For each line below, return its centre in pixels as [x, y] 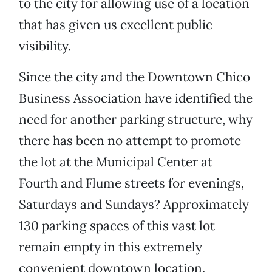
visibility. [45, 46]
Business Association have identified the [136, 98]
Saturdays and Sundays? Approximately [134, 205]
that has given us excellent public [116, 25]
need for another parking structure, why [136, 120]
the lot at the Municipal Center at [116, 162]
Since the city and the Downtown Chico [134, 77]
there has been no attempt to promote [130, 141]
